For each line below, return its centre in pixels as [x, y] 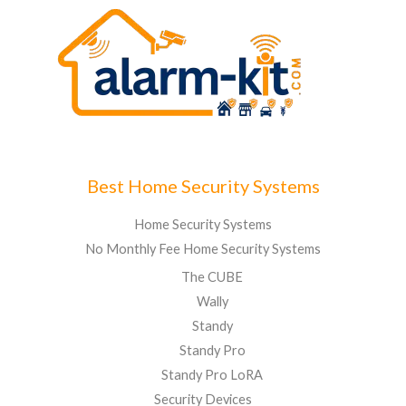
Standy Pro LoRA [212, 374]
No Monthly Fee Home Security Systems [203, 249]
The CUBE [212, 276]
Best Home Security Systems [203, 186]
